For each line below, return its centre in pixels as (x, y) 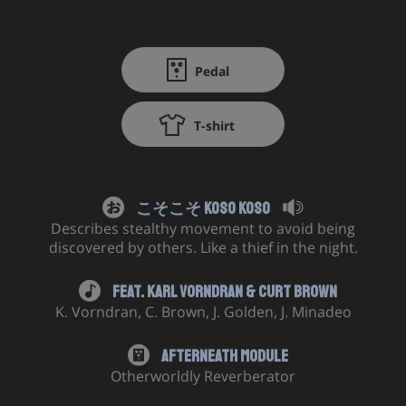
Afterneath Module (223, 356)
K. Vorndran (96, 312)
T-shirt (214, 126)
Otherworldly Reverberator (203, 376)
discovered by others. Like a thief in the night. (203, 247)
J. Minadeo (316, 312)
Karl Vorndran (194, 292)
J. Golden (243, 312)
